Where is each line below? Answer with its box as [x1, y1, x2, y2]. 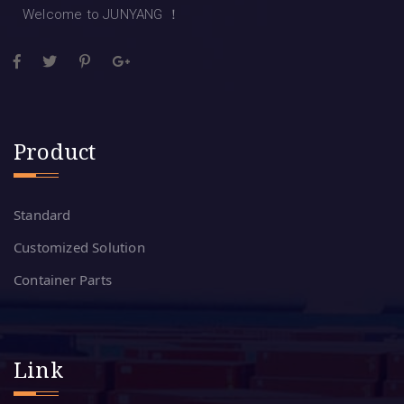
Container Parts [14, 271, 112, 289]
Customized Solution [14, 238, 145, 257]
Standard [14, 206, 71, 225]
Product [14, 136, 96, 167]
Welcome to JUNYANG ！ [23, 6, 180, 23]
